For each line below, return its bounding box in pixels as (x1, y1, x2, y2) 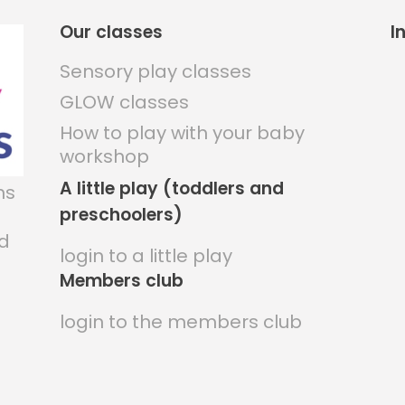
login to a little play (59, 243, 232, 269)
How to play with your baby (59, 120, 305, 146)
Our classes (59, 20, 163, 45)
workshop (59, 144, 149, 170)
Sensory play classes (59, 59, 251, 85)
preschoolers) (59, 202, 183, 228)
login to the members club (59, 309, 302, 335)
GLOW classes (59, 89, 189, 116)
